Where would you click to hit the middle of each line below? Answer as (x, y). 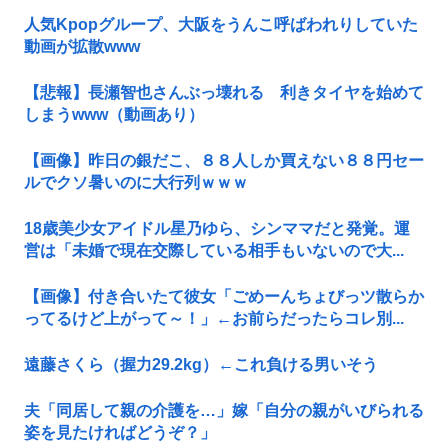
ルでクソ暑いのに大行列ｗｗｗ (136, 182)
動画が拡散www (82, 46)
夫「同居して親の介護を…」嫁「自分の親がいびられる (224, 410)
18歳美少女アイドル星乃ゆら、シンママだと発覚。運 (217, 228)
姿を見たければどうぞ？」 (120, 432)
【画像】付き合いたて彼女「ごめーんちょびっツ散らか (224, 296)
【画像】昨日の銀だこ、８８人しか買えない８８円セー (224, 160)
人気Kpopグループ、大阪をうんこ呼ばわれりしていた (221, 24)
